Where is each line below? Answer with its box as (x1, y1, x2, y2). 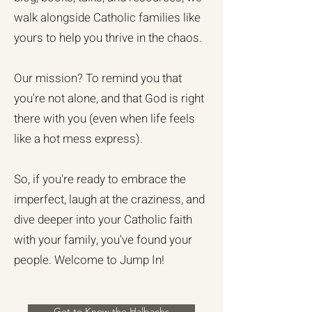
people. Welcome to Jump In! (14, 251, 164, 269)
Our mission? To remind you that (14, 69, 182, 87)
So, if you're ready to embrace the (14, 170, 186, 188)
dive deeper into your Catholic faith (14, 210, 192, 228)
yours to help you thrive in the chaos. (14, 29, 202, 47)
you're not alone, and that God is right (14, 89, 204, 107)
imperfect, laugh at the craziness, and (14, 190, 205, 208)
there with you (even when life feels (14, 109, 195, 127)
